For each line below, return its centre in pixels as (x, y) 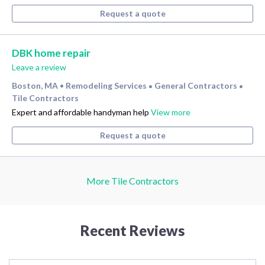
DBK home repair (51, 53)
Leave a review (39, 67)
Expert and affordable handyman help (81, 112)
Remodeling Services (107, 86)
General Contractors (197, 86)
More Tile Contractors (132, 181)
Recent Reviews (132, 231)
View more (171, 112)
